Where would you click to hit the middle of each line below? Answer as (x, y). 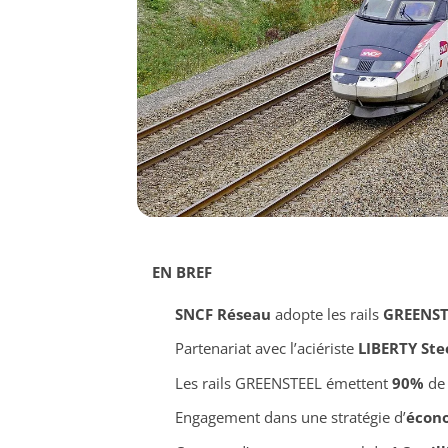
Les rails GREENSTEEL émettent (283, 382)
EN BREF (182, 271)
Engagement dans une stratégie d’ (290, 417)
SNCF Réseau (222, 313)
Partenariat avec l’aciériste (266, 348)
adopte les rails (326, 313)
